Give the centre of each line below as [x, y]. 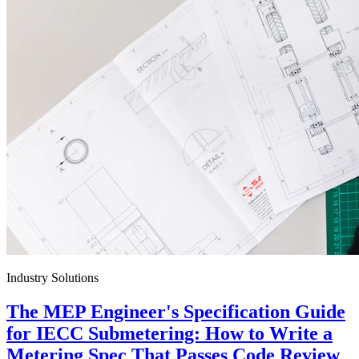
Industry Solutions [52, 278]
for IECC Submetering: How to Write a [169, 334]
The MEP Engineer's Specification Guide [176, 312]
